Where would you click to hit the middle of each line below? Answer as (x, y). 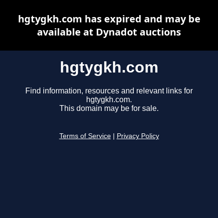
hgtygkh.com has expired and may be (109, 19)
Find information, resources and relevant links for (109, 91)
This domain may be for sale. (109, 109)
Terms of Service (85, 136)
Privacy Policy (138, 136)
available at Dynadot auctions (109, 32)
